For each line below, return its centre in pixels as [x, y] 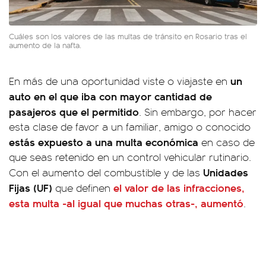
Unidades [226, 172]
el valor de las [148, 187]
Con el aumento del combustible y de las [106, 172]
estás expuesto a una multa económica [104, 141]
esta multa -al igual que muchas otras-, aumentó [126, 202]
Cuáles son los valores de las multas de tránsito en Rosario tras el [128, 36]
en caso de [227, 142]
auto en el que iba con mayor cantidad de [110, 96]
